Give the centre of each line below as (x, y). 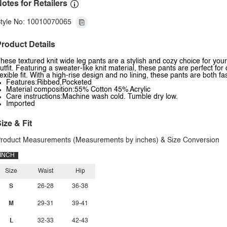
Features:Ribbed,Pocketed (49, 83)
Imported (21, 104)
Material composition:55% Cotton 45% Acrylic (78, 90)
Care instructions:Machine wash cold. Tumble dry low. (92, 97)
